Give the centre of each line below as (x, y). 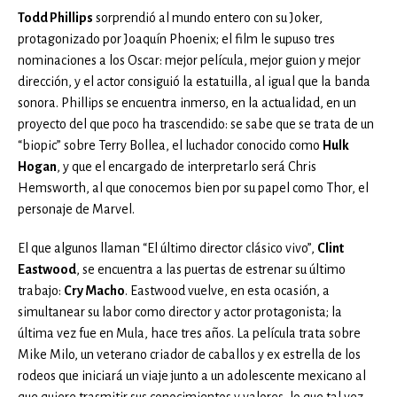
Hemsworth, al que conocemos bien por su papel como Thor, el (193, 188)
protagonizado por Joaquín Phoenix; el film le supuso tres (176, 39)
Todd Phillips (55, 18)
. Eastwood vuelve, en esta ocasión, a (227, 291)
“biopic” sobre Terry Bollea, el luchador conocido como (170, 146)
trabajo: (41, 291)
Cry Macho (94, 291)
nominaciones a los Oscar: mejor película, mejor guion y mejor (189, 61)
